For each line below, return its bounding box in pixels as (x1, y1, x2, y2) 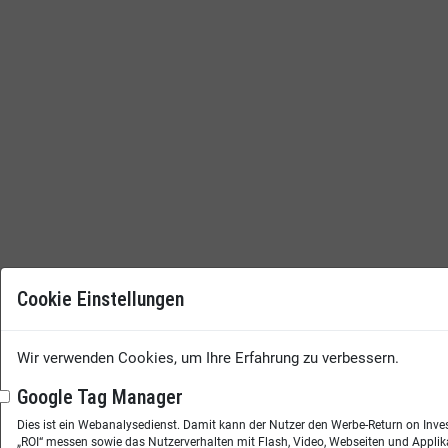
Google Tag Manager (17, 385, 183, 409)
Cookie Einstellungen (17, 287, 184, 311)
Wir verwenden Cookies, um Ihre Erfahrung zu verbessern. (17, 349, 399, 367)
